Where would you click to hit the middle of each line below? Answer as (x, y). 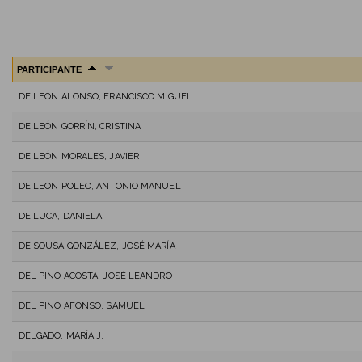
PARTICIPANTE (51, 69)
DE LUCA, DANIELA (60, 216)
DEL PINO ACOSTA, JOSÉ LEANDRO (95, 276)
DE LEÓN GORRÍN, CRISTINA (80, 126)
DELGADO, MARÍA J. (61, 335)
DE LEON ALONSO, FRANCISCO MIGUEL (105, 96)
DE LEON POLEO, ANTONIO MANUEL (99, 186)
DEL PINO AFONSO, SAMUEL (82, 305)
